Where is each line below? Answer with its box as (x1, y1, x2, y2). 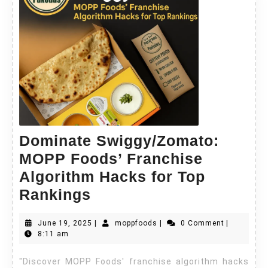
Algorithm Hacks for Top (19, 167, 205, 185)
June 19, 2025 (38, 218, 92, 227)
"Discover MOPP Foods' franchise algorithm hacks (19, 256, 29, 266)
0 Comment (180, 218, 224, 227)
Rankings (19, 185, 91, 203)
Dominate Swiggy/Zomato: (19, 132, 219, 149)
